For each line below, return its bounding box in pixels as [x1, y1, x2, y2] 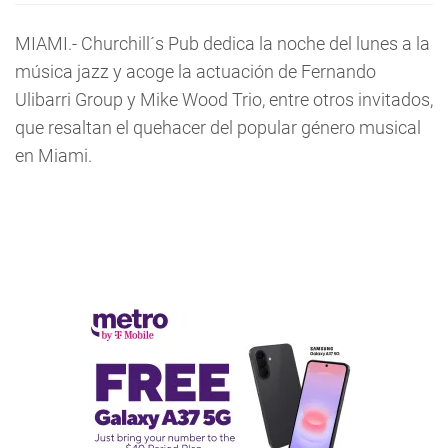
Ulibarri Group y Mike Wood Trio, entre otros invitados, [15, 89, 433, 110]
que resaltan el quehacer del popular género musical [15, 117, 421, 138]
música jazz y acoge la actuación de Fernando [15, 61, 376, 82]
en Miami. [15, 145, 92, 166]
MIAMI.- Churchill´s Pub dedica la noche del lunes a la [15, 33, 430, 54]
